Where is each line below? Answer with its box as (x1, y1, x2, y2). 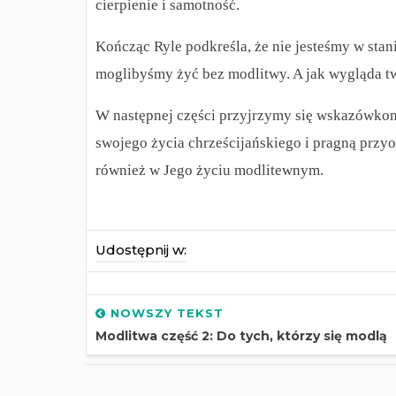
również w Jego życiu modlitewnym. (95, 162, 324, 179)
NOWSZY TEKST (106, 306, 224, 321)
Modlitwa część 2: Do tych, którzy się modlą (95, 328, 387, 345)
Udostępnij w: (95, 241, 187, 259)
